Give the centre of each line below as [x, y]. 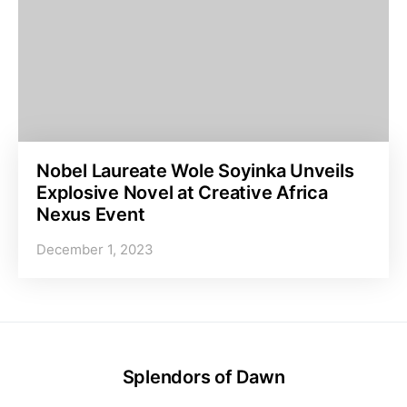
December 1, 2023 [95, 250]
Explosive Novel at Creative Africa [182, 193]
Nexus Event [91, 215]
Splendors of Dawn [203, 377]
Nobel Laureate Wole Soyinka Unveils [195, 171]
